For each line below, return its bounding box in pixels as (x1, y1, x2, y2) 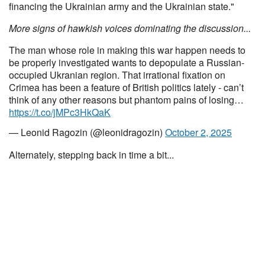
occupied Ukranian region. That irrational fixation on (9, 68, 225, 82)
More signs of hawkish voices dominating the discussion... (9, 21, 251, 35)
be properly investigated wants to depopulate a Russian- (9, 56, 244, 69)
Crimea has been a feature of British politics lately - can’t (9, 80, 244, 94)
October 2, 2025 (165, 125, 232, 139)
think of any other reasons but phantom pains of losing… (9, 93, 244, 106)
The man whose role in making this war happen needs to (9, 43, 245, 57)
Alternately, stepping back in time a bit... (9, 148, 174, 161)
